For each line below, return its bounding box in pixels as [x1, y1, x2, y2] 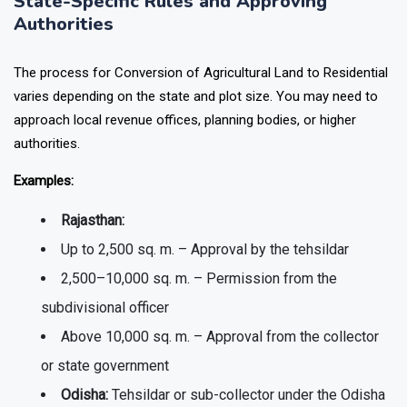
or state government [41, 357, 169, 375]
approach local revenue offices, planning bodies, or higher [14, 112, 356, 129]
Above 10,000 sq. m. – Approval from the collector [61, 328, 379, 346]
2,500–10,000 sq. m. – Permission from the [61, 270, 337, 288]
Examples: [14, 173, 74, 190]
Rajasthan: [61, 212, 124, 230]
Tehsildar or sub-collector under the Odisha [108, 386, 385, 404]
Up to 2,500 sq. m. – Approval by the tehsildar [61, 241, 349, 259]
